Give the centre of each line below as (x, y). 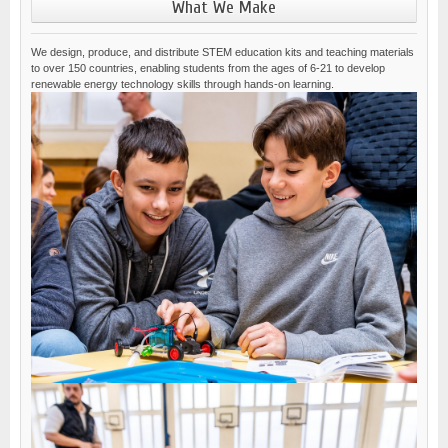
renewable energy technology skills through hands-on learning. (182, 84)
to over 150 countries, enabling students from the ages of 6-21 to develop (208, 68)
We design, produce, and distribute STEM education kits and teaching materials (222, 52)
